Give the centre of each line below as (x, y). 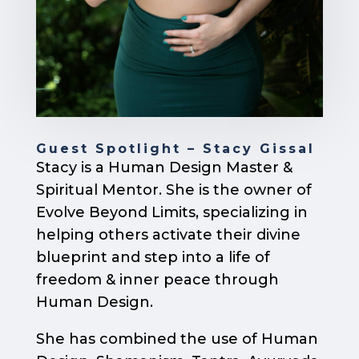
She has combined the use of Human (177, 339)
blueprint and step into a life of (153, 258)
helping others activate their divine (168, 235)
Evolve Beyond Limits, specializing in (171, 213)
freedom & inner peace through (157, 280)
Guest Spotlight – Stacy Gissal (175, 149)
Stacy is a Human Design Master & (164, 168)
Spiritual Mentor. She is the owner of (173, 190)
